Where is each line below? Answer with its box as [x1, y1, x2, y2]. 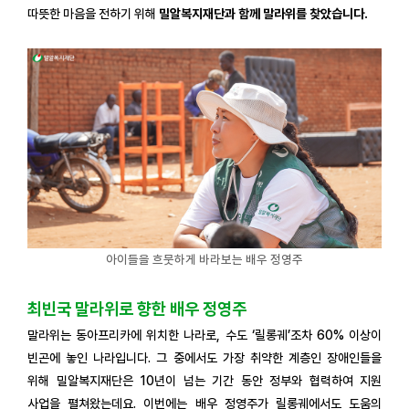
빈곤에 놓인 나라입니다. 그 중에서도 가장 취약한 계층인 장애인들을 [27, 350, 382, 365]
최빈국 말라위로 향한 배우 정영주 [27, 298, 246, 320]
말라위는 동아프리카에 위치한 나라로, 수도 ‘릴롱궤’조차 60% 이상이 [27, 327, 382, 342]
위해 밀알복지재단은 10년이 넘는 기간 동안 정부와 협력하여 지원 [27, 372, 382, 388]
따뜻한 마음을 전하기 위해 [27, 6, 159, 22]
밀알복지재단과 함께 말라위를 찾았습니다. [159, 6, 368, 22]
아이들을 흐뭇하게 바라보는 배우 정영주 [106, 251, 303, 267]
